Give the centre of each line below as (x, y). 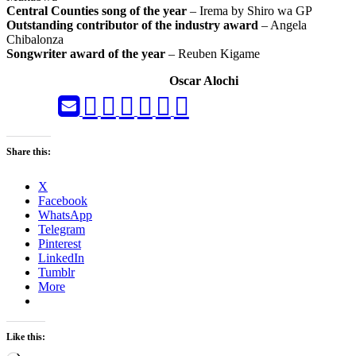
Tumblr (56, 272)
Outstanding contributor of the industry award (132, 25)
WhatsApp (65, 215)
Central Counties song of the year (97, 10)
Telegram (62, 229)
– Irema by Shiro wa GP (250, 10)
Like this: (26, 337)
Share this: (29, 151)
